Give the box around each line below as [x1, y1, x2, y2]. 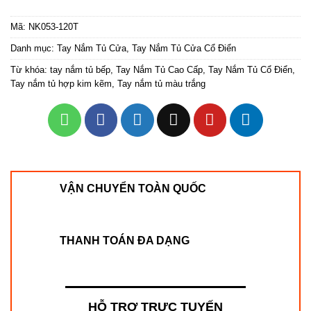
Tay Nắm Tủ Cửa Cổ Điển [132, 43, 236, 54]
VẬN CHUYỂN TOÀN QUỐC [60, 182, 206, 194]
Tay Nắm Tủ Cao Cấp [116, 65, 203, 76]
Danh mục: [10, 43, 57, 54]
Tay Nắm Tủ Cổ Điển [208, 65, 292, 76]
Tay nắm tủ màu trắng [117, 78, 205, 90]
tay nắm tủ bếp [50, 65, 110, 76]
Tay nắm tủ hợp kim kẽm [10, 78, 112, 90]
